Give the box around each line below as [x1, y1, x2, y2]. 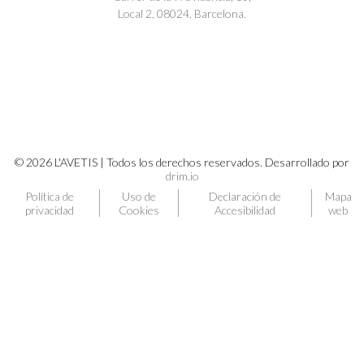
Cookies [119, 203, 160, 218]
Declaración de [209, 189, 282, 204]
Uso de [122, 189, 157, 204]
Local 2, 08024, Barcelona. [118, 6, 246, 21]
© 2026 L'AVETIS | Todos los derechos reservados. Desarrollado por [15, 155, 349, 170]
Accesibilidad [214, 203, 276, 218]
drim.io [165, 169, 199, 184]
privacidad [25, 203, 75, 218]
